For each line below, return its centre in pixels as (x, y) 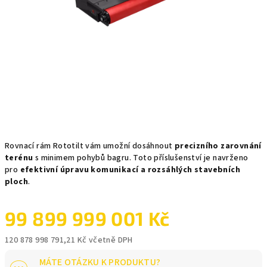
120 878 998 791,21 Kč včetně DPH (69, 240)
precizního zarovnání (218, 146)
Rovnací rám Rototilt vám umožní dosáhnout (90, 146)
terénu (19, 158)
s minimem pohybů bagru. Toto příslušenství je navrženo (141, 158)
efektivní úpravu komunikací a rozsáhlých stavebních (130, 170)
